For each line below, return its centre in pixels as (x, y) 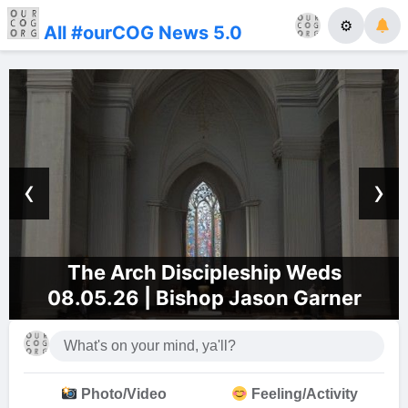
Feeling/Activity (302, 394)
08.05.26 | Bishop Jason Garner (204, 297)
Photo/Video (122, 394)
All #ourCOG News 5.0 (141, 32)
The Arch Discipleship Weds (204, 272)
